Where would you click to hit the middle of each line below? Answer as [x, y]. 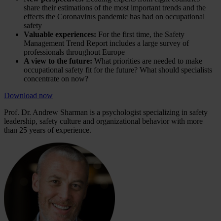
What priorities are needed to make [148, 61]
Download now [28, 95]
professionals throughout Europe [74, 52]
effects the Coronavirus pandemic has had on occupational [114, 16]
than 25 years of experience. [48, 130]
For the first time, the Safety [141, 34]
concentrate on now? [56, 78]
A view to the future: [59, 61]
